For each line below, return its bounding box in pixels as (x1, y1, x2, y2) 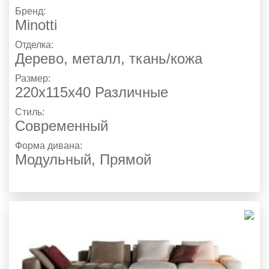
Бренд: (15, 6, 48, 17)
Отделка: (15, 40, 56, 50)
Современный (15, 118, 108, 134)
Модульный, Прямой (15, 151, 151, 168)
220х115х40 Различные (15, 84, 168, 101)
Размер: (15, 73, 53, 84)
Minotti (15, 17, 57, 34)
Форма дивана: (15, 141, 85, 151)
